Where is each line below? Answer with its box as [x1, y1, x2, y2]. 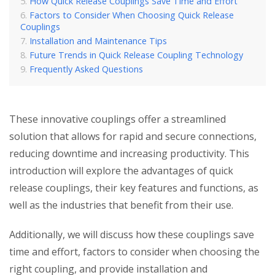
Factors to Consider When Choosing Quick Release [29, 9, 234, 21]
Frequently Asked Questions [29, 63, 143, 75]
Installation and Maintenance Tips [29, 35, 167, 47]
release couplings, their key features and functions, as [9, 181, 258, 195]
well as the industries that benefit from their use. [9, 198, 233, 212]
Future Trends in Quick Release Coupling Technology [29, 49, 243, 61]
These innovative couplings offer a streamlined [9, 112, 226, 126]
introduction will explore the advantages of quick [9, 164, 233, 177]
